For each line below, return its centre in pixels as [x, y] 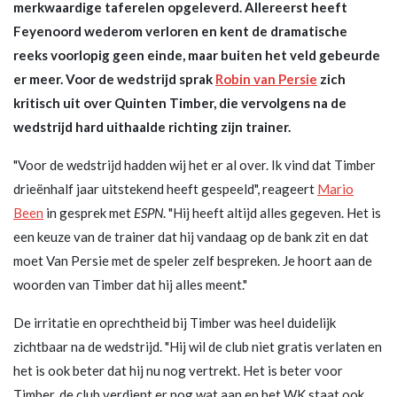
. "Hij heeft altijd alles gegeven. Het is [272, 212]
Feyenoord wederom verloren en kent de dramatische [180, 31]
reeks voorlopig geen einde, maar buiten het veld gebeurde [197, 54]
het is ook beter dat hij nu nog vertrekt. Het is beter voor [178, 370]
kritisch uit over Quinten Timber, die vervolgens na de [180, 102]
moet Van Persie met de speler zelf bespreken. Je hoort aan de [193, 260]
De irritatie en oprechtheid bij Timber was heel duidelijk [175, 322]
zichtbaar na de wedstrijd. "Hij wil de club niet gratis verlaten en [198, 346]
